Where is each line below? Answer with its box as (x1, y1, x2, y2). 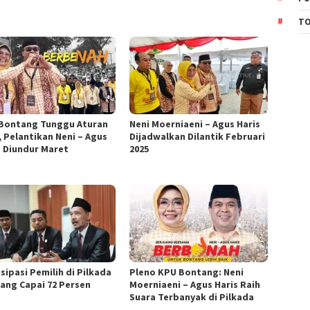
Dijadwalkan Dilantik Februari (129, 130, 266, 143)
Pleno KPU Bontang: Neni (129, 266, 244, 279)
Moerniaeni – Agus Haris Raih (129, 278, 261, 291)
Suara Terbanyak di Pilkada (129, 291, 255, 304)
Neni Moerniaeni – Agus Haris (129, 118, 261, 131)
